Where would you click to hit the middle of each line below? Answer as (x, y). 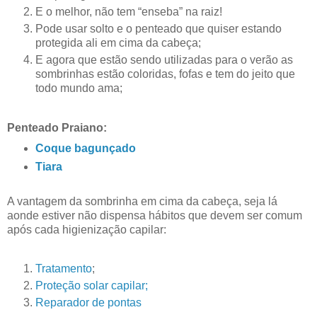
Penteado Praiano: (57, 127)
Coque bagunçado (85, 148)
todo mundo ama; (79, 88)
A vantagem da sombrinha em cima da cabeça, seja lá (142, 201)
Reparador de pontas (88, 303)
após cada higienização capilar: (87, 229)
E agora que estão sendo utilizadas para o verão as (164, 60)
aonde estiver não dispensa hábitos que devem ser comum (155, 215)
